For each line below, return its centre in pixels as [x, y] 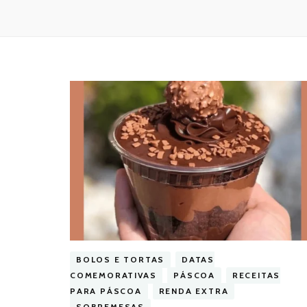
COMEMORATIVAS [113, 275]
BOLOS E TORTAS [121, 260]
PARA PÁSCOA [106, 291]
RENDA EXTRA [194, 291]
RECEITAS [256, 275]
